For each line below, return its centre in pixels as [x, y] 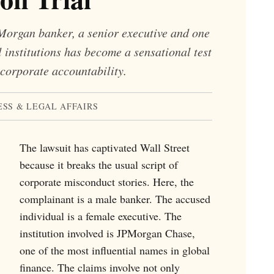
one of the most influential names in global [114, 250]
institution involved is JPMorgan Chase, [107, 233]
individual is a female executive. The [100, 216]
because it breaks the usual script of [98, 164]
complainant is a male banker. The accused [115, 198]
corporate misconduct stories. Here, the [106, 181]
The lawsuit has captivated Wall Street [104, 147]
